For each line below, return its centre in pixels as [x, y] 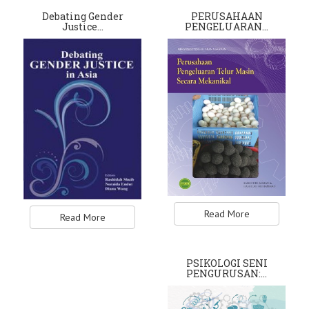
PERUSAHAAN [227, 17]
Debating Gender [82, 17]
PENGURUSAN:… [227, 274]
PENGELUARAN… [227, 27]
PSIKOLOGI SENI [227, 263]
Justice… [82, 27]
